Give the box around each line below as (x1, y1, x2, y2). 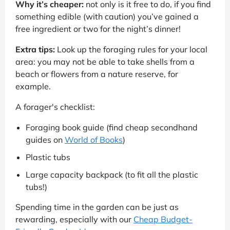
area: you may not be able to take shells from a (15, 56, 195, 67)
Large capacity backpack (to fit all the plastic (26, 169, 198, 180)
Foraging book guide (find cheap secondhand (26, 122, 198, 132)
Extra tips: (15, 44, 55, 54)
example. (15, 81, 51, 91)
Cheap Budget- (133, 214, 193, 224)
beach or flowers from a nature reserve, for (15, 68, 178, 79)
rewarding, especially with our (15, 214, 133, 224)
